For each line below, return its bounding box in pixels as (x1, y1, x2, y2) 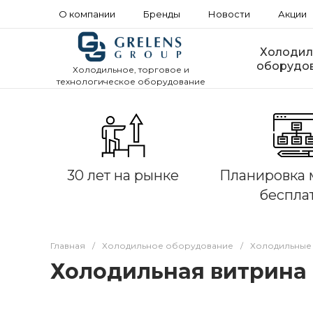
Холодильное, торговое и (72, 64, 189, 75)
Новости (208, 8, 250, 20)
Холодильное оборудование (102, 240, 233, 251)
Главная (50, 240, 85, 251)
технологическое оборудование (56, 76, 205, 87)
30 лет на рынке (67, 167, 179, 184)
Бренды (143, 8, 180, 20)
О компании (59, 8, 115, 20)
